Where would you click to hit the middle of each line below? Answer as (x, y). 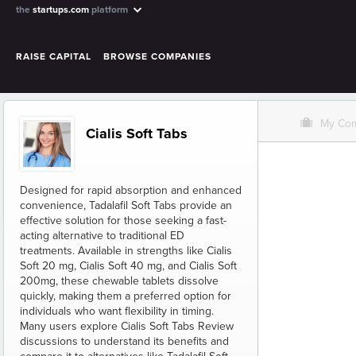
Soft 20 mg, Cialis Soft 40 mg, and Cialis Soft (128, 266)
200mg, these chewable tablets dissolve (119, 281)
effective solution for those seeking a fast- (123, 221)
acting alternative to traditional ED (102, 236)
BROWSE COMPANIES (157, 56)
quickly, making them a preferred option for (126, 296)
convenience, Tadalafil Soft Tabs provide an (126, 205)
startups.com (61, 10)
